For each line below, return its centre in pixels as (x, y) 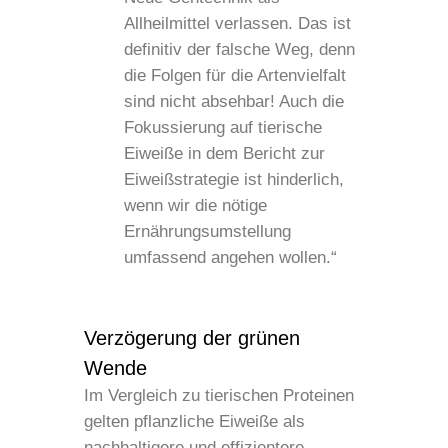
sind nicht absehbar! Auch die (234, 101)
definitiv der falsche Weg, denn (239, 49)
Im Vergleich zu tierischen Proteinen (219, 395)
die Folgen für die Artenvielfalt (235, 75)
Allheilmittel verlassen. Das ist (237, 23)
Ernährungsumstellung (207, 231)
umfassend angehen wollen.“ (230, 257)
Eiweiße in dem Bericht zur (224, 153)
